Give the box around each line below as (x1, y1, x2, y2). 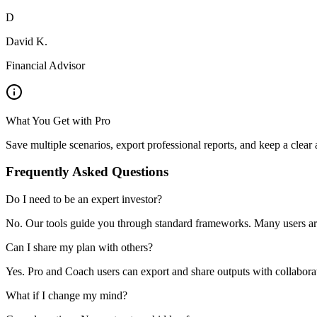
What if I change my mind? (6, 289, 127, 302)
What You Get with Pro (6, 114, 110, 127)
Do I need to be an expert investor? (6, 193, 162, 206)
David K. (6, 35, 47, 47)
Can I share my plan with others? (6, 241, 153, 254)
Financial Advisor (6, 59, 85, 71)
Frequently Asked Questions (6, 164, 168, 180)
